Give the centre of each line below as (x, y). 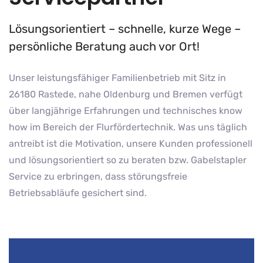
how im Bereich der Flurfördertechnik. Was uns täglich (128, 127)
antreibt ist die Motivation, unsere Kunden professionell (131, 144)
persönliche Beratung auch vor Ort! (104, 46)
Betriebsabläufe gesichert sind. (78, 193)
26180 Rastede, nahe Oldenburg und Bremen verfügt (126, 94)
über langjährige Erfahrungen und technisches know (126, 111)
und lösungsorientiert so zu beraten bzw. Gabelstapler (128, 160)
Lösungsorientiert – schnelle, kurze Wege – (125, 29)
